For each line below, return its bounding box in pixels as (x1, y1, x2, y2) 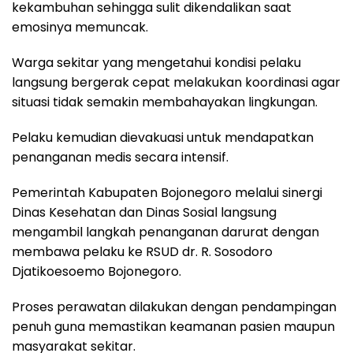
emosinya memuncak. (12, 17, 148, 36)
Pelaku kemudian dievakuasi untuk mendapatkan (12, 128, 314, 147)
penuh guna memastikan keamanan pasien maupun (12, 317, 335, 336)
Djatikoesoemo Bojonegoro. (12, 262, 181, 281)
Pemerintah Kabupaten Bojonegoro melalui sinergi (12, 183, 322, 202)
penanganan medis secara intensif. (12, 147, 229, 166)
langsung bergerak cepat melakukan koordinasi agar (12, 72, 340, 91)
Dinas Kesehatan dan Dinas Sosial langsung (12, 203, 277, 221)
